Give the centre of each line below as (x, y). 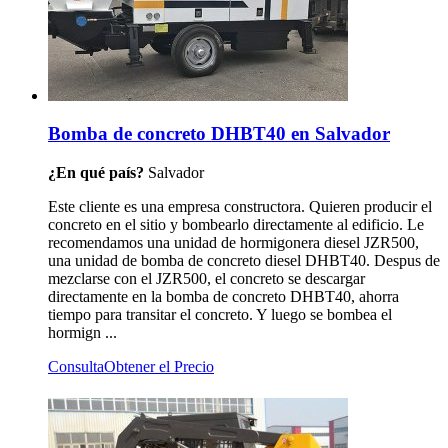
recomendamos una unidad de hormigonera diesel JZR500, (233, 242)
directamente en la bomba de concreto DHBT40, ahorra (223, 296)
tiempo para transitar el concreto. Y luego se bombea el (220, 314)
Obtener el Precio (159, 366)
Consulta (76, 366)
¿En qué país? (98, 172)
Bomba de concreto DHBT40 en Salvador (219, 134)
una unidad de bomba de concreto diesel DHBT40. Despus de (244, 260)
